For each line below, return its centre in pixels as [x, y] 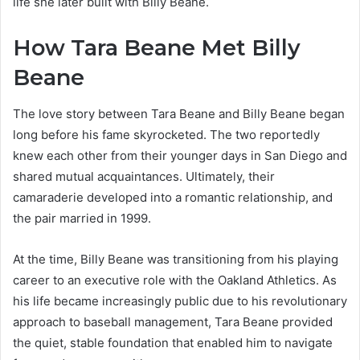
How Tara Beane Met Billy [157, 48]
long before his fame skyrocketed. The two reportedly [166, 134]
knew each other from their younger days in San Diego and [180, 155]
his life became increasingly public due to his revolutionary [180, 301]
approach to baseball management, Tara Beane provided [173, 321]
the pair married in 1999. [82, 218]
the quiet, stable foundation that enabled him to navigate [173, 342]
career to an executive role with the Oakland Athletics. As [175, 280]
